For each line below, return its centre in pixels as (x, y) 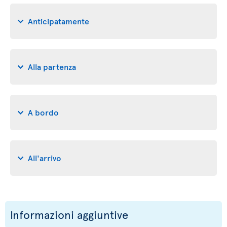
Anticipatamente (59, 21)
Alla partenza (52, 66)
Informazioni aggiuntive (69, 214)
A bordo (43, 112)
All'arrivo (45, 157)
